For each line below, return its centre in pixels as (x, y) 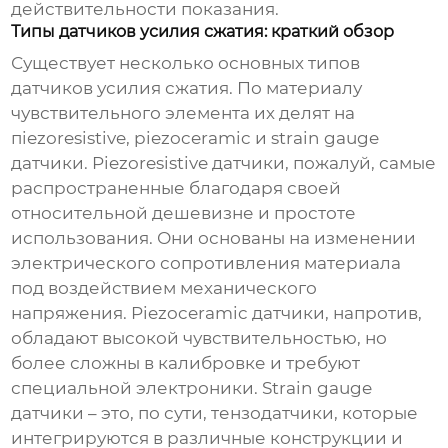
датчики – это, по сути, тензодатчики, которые (215, 413)
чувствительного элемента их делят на (183, 113)
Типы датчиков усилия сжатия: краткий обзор (203, 32)
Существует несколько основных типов (186, 63)
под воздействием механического (164, 288)
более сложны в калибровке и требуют (186, 363)
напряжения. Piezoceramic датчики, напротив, (217, 313)
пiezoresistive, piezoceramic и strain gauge (195, 138)
